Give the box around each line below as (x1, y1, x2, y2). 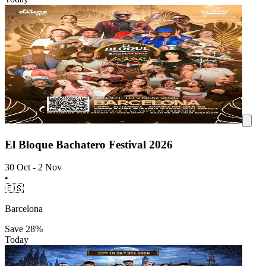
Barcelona (5, 204, 43, 214)
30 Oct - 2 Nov (5, 162, 62, 173)
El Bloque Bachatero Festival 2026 (5, 138, 173, 151)
